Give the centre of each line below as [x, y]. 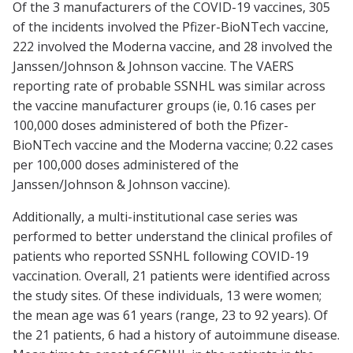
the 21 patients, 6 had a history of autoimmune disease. [176, 335]
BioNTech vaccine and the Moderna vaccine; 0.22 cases [173, 145]
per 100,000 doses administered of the [126, 165]
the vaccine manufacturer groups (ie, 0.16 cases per [164, 106]
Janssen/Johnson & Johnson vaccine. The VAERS [153, 67]
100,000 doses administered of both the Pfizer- [150, 126]
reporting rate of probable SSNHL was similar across [169, 86]
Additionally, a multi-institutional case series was [155, 217]
